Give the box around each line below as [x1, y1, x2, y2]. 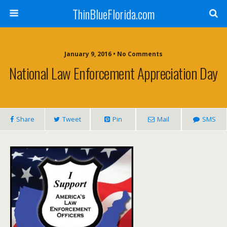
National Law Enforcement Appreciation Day [9, 62, 218, 84]
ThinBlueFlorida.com [72, 5, 155, 23]
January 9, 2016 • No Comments [64, 50, 163, 58]
